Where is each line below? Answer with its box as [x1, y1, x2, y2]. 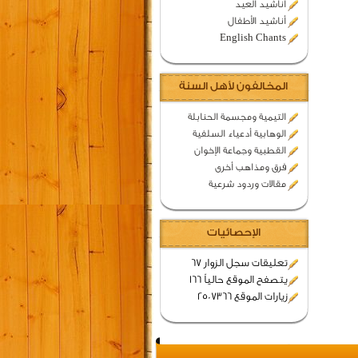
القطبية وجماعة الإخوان [193, 145, 286, 156]
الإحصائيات [206, 226, 261, 238]
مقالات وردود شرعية [208, 178, 286, 189]
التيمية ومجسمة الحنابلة [187, 111, 286, 122]
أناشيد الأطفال [227, 15, 286, 26]
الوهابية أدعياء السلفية [192, 128, 286, 139]
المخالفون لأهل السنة [179, 80, 288, 92]
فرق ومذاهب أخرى [214, 161, 286, 173]
